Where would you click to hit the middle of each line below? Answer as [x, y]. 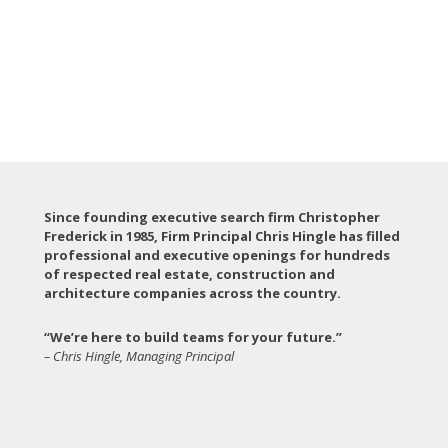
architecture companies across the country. [192, 292]
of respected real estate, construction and [189, 273]
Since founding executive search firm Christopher [212, 216]
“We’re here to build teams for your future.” [193, 336]
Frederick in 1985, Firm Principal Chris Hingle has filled [222, 235]
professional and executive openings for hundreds [217, 254]
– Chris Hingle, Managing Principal [139, 355]
